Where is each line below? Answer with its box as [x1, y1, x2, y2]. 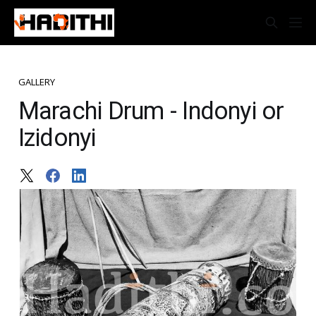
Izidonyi [18, 123, 96, 152]
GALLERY [18, 75, 56, 88]
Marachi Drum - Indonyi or [18, 96, 284, 125]
